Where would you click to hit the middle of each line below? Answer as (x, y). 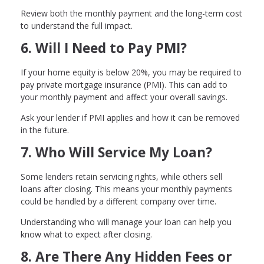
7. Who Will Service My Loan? (116, 153)
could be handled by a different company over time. (118, 202)
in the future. (45, 130)
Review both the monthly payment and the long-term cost (131, 14)
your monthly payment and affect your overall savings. (124, 97)
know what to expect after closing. (86, 235)
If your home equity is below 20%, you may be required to (131, 72)
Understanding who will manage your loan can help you (126, 222)
